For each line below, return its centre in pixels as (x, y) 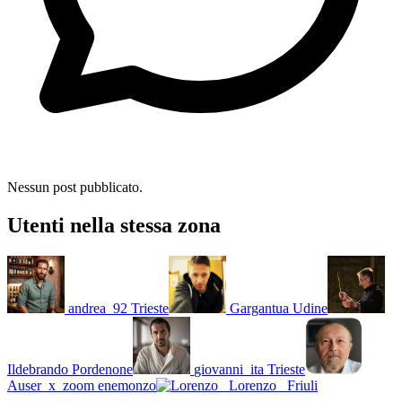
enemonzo (127, 385)
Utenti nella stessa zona (114, 225)
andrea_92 (98, 308)
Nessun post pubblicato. (75, 187)
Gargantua (259, 308)
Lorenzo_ (256, 385)
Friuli (302, 385)
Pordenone (102, 369)
